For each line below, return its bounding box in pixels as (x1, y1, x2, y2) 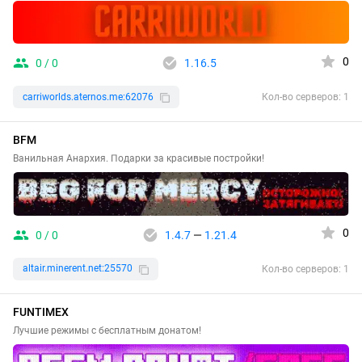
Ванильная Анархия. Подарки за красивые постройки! (13, 153, 264, 165)
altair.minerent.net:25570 (23, 263, 133, 275)
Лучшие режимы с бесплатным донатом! (13, 324, 201, 336)
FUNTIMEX (13, 305, 69, 318)
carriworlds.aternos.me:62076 (23, 90, 154, 103)
